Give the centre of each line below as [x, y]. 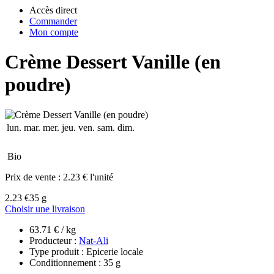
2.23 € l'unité [88, 177]
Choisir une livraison [45, 209]
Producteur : [54, 240]
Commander [53, 21]
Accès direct [53, 10]
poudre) [38, 85]
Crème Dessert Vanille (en [113, 62]
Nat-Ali [94, 240]
